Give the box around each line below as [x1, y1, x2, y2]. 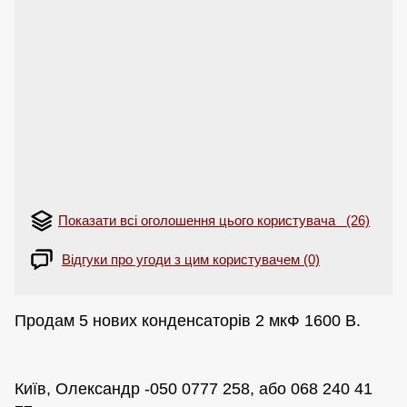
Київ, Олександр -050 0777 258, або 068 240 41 [15, 379, 372, 398]
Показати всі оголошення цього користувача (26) [58, 213, 370, 229]
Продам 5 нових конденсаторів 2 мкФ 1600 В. [15, 311, 361, 330]
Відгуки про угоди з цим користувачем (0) [62, 252, 320, 268]
